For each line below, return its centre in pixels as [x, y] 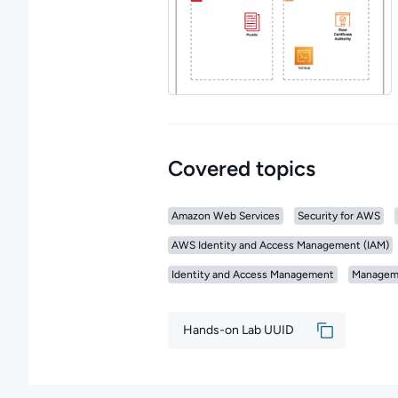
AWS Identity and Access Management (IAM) [280, 245]
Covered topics [241, 168]
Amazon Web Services [225, 216]
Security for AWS [338, 216]
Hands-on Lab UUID [238, 330]
